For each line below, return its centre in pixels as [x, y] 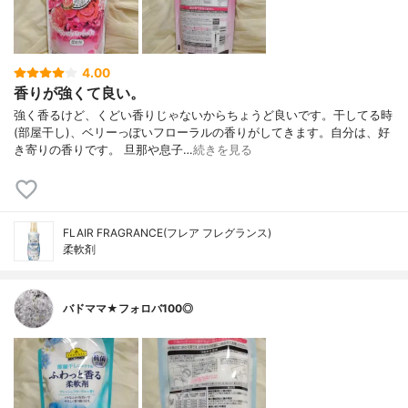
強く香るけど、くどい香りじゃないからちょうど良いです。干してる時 [203, 116]
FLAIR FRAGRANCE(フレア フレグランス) [167, 233]
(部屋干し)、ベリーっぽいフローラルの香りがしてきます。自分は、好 [202, 133]
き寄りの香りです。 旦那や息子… [103, 150]
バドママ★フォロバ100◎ [128, 309]
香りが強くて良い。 [79, 93]
